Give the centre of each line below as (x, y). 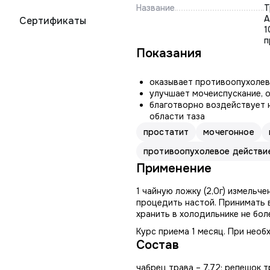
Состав (158, 245)
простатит (166, 132)
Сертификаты (53, 21)
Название (155, 8)
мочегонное (229, 132)
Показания (169, 53)
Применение (174, 168)
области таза (177, 116)
